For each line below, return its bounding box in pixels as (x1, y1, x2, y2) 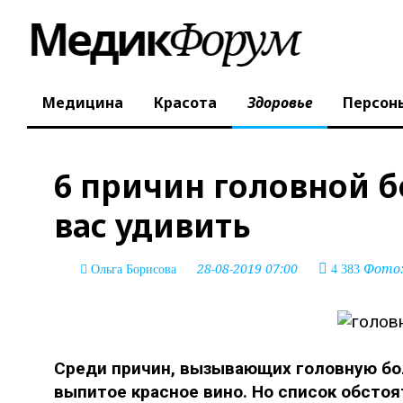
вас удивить (54, 204, 251, 246)
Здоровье (247, 93, 312, 113)
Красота (154, 93, 217, 113)
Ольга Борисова (91, 263, 176, 276)
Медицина (42, 93, 123, 113)
